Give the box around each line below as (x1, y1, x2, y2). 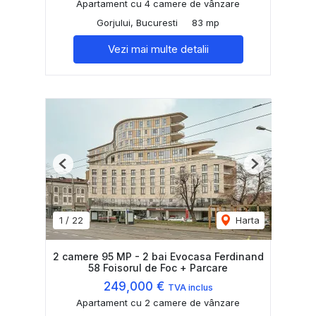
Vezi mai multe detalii (107, 42, 209, 56)
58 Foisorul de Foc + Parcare (88, 261, 228, 274)
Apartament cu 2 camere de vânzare (76, 297, 240, 309)
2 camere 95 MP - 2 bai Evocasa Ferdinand (52, 250, 264, 262)
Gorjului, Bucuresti (97, 16, 178, 28)
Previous (62, 163, 100, 175)
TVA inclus (167, 281, 213, 293)
